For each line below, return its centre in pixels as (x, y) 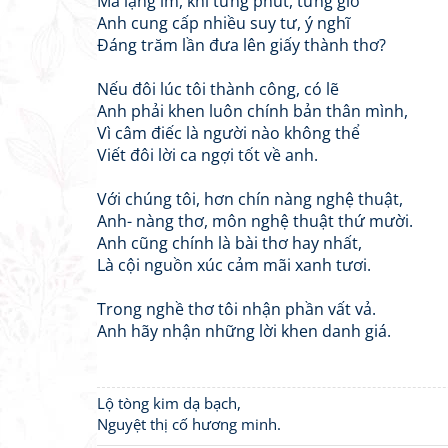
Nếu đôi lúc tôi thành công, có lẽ (218, 89)
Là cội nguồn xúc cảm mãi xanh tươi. (234, 265)
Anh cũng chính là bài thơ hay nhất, (229, 243)
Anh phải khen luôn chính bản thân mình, (252, 111)
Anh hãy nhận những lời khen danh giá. (244, 331)
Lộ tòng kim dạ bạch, (169, 403)
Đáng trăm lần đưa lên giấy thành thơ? (241, 45)
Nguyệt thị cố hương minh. (189, 424)
